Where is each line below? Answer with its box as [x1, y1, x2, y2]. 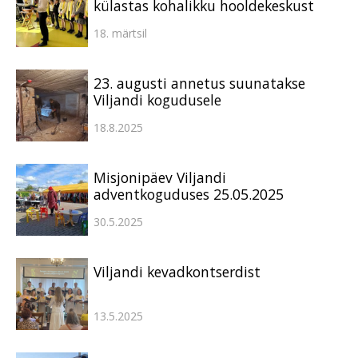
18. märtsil [93, 25, 147, 41]
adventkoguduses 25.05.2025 [93, 184, 284, 204]
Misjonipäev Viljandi [93, 167, 226, 187]
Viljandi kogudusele [93, 89, 221, 109]
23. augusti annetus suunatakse [93, 73, 305, 93]
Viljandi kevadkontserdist [93, 261, 261, 281]
